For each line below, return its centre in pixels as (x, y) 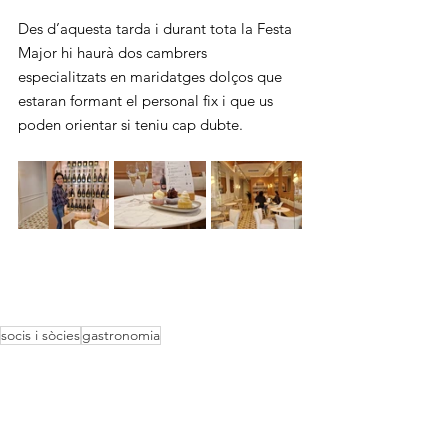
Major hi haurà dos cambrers (114, 52)
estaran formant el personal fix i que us (147, 100)
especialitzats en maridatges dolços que (152, 76)
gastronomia (121, 335)
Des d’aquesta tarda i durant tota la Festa (157, 28)
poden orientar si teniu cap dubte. (130, 124)
